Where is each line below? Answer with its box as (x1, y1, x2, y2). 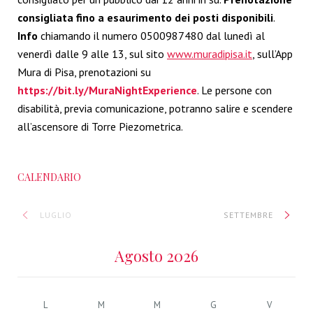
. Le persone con (197, 83, 272, 97)
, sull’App (252, 47, 293, 61)
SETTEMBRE (224, 210, 277, 220)
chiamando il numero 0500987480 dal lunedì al (41, 29, 265, 43)
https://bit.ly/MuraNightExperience (17, 83, 197, 97)
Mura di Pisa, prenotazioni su (17, 65, 151, 79)
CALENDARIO (17, 170, 81, 184)
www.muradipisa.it (167, 47, 252, 61)
